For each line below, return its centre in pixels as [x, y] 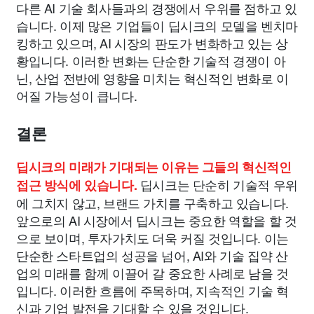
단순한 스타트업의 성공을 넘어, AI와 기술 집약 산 [152, 255]
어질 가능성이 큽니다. [77, 95]
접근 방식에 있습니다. [77, 185]
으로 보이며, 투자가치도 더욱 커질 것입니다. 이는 [152, 238]
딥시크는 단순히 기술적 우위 [217, 184]
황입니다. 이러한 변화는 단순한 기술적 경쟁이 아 [151, 60]
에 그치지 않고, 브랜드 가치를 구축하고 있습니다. [152, 203]
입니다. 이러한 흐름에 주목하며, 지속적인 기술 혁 [152, 290]
